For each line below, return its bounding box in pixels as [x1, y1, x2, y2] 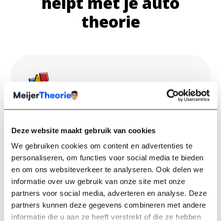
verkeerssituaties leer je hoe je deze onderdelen [27, 142, 186, 152]
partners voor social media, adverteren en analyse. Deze [11, 188, 207, 197]
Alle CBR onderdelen [27, 93, 131, 107]
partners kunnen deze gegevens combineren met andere [11, 200, 206, 209]
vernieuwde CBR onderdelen [41, 118, 140, 128]
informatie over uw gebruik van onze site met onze [11, 177, 185, 185]
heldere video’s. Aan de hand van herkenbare [27, 130, 180, 140]
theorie [81, 11, 140, 33]
